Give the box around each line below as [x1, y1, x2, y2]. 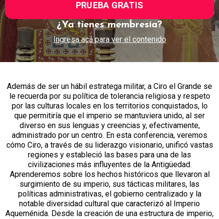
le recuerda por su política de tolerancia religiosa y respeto [9, 91, 210, 101]
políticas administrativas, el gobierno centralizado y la [18, 189, 201, 198]
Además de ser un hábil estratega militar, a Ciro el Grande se [7, 81, 212, 91]
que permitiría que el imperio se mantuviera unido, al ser [14, 110, 205, 120]
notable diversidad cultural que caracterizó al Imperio [19, 198, 200, 208]
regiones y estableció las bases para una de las [28, 150, 191, 159]
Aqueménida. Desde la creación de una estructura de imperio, [5, 208, 214, 218]
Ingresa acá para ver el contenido [53, 34, 166, 44]
